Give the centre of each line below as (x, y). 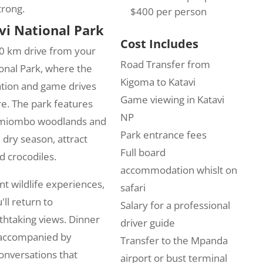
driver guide (147, 223)
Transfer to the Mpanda (174, 241)
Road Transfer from (165, 65)
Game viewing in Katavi (172, 100)
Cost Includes (159, 44)
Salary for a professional (175, 205)
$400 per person (168, 11)
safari (133, 188)
